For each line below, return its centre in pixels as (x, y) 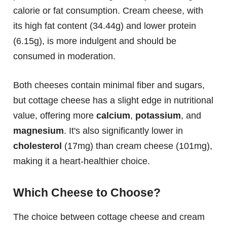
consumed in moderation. (64, 56)
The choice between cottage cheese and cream (109, 217)
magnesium (39, 130)
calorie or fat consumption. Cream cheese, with (108, 10)
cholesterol (37, 146)
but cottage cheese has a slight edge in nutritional (113, 100)
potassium (158, 115)
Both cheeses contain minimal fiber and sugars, (109, 85)
